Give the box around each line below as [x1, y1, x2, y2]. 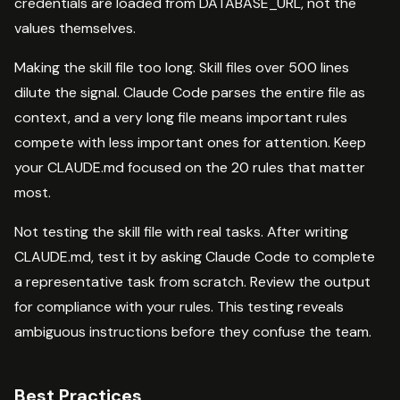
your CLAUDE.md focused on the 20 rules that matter [14, 157, 365, 177]
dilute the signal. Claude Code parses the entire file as [14, 82, 365, 102]
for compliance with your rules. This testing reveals [14, 296, 344, 316]
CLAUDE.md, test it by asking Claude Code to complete [14, 246, 375, 266]
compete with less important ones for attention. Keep [14, 132, 366, 152]
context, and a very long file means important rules [14, 107, 347, 127]
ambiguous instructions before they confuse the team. [14, 321, 371, 341]
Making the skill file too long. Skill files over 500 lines [14, 57, 349, 77]
